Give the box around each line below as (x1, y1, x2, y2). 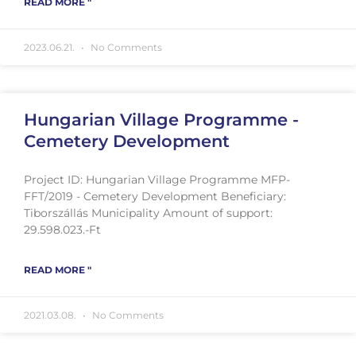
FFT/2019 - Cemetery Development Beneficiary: (24, 188, 286, 203)
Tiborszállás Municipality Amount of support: (24, 205, 273, 220)
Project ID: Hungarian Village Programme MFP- (24, 172, 290, 187)
